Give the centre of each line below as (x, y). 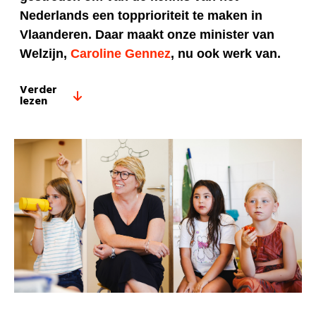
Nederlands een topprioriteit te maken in (141, 16)
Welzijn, (45, 54)
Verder (38, 91)
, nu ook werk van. (226, 54)
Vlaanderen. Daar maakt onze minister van (147, 35)
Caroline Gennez (121, 54)
